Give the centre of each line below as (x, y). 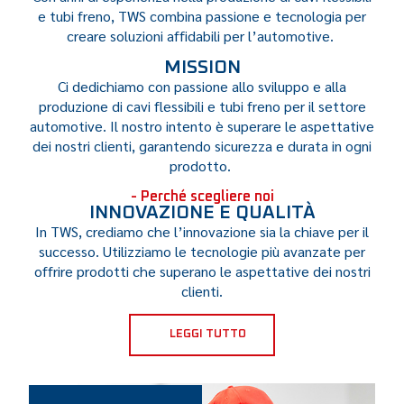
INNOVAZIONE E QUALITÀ (202, 212)
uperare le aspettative (304, 126)
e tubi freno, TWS (92, 15)
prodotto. (200, 166)
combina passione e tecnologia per (258, 15)
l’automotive (289, 35)
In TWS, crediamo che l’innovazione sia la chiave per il (202, 231)
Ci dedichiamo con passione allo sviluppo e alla (202, 87)
